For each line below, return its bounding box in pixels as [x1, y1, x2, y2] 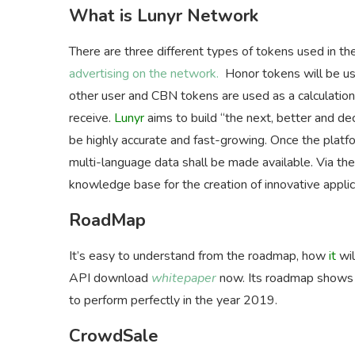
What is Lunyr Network [69, 3, 258, 28]
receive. [69, 109, 114, 127]
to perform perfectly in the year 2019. [69, 291, 277, 309]
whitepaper [151, 269, 216, 287]
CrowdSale [69, 323, 158, 348]
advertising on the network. [69, 64, 219, 82]
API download [69, 269, 151, 287]
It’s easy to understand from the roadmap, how [69, 246, 329, 265]
